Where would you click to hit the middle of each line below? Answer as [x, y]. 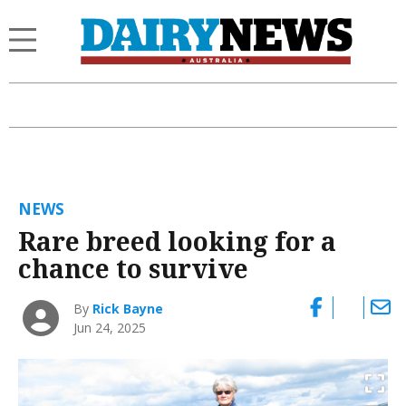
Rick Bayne [128, 308]
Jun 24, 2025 [110, 327]
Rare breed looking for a [177, 241]
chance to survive [133, 268]
